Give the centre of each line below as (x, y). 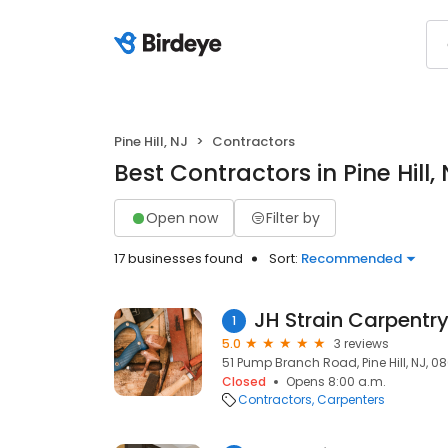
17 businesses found (178, 258)
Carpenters (351, 399)
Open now (182, 217)
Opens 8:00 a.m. (336, 381)
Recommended (351, 258)
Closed (244, 381)
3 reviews (361, 343)
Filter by (293, 217)
